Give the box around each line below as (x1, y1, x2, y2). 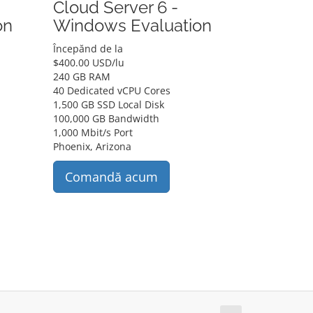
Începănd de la (52, 42, 123, 55)
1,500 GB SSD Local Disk (52, 98, 164, 111)
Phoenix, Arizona (52, 140, 131, 153)
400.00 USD (58, 56, 112, 69)
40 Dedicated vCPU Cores (52, 84, 170, 97)
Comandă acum (64, 168, 158, 185)
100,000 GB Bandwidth (52, 112, 159, 125)
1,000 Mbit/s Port (52, 126, 133, 139)
